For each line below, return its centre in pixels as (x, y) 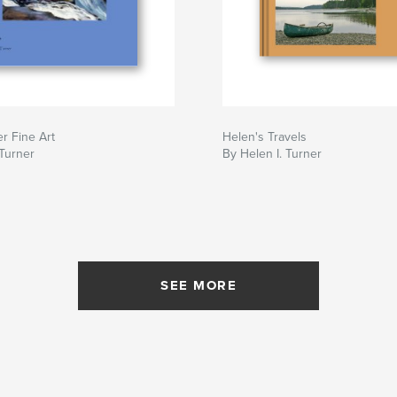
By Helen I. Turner (272, 153)
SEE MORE (198, 285)
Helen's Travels (265, 136)
